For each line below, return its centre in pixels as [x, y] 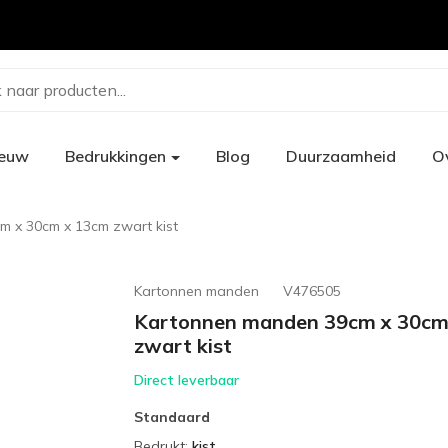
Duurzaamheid [340, 156]
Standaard [172, 417]
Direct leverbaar [186, 380]
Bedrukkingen [115, 156]
